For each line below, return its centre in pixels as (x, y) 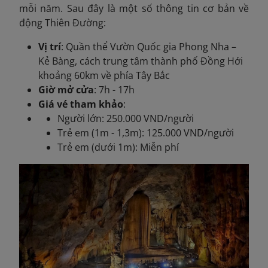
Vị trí (50, 47)
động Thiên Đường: (63, 23)
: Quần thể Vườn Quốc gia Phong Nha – (149, 47)
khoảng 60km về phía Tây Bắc (104, 75)
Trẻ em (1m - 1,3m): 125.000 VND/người (146, 133)
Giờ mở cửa (66, 90)
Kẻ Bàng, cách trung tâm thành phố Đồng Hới (141, 61)
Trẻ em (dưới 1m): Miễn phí (118, 147)
